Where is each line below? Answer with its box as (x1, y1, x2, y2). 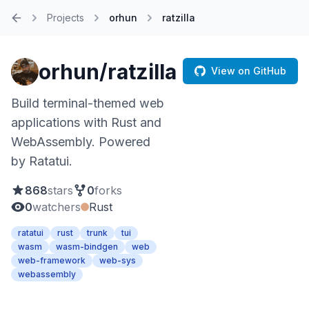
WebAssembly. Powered (11, 134, 150, 149)
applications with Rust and (11, 115, 161, 130)
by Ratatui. (11, 154, 72, 168)
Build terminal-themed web (11, 96, 164, 110)
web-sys (99, 255, 136, 266)
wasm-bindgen (56, 241, 118, 252)
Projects (47, 12, 84, 23)
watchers (32, 200, 81, 214)
